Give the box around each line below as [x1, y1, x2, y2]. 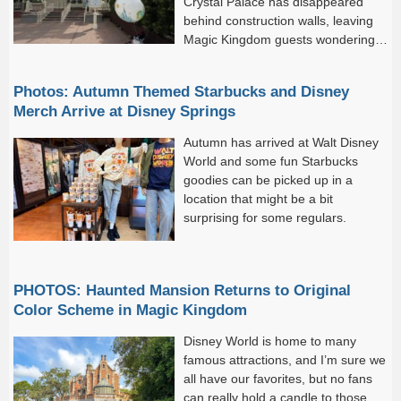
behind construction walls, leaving [183, 13, 373, 28]
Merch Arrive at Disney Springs [13, 102, 235, 119]
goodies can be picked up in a [183, 172, 353, 187]
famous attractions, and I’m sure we [183, 352, 386, 367]
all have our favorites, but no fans [183, 371, 372, 386]
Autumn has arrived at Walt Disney [183, 134, 379, 149]
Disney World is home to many [183, 333, 356, 348]
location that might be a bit [183, 191, 333, 206]
